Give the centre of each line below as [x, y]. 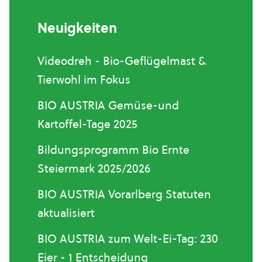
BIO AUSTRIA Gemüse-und [108, 105]
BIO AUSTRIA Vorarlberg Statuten [124, 194]
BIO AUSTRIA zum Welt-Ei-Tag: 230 [128, 239]
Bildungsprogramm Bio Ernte [113, 150]
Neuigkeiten [77, 28]
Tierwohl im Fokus [84, 80]
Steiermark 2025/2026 [94, 168]
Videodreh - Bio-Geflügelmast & [122, 61]
